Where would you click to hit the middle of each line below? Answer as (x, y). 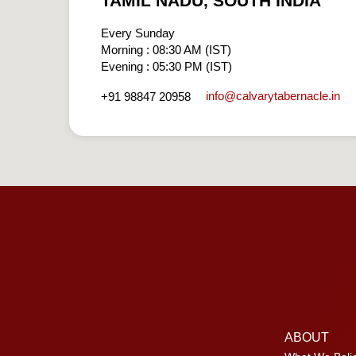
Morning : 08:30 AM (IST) (166, 49)
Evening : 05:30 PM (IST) (166, 66)
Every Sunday (138, 33)
